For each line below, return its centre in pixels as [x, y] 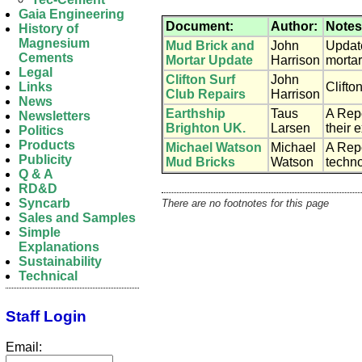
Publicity [45, 160]
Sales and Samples [77, 218]
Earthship [196, 113]
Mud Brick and [210, 45]
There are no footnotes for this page [245, 203]
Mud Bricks [200, 162]
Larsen [290, 128]
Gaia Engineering [72, 14]
